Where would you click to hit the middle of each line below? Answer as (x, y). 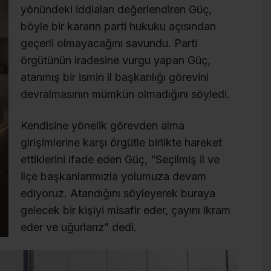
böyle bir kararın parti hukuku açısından (118, 27)
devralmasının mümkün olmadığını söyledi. (125, 94)
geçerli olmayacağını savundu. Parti (109, 44)
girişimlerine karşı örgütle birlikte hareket (121, 142)
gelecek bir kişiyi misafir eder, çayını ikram (126, 210)
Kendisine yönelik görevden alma (103, 125)
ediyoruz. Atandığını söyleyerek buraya (118, 193)
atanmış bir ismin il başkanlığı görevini (115, 77)
